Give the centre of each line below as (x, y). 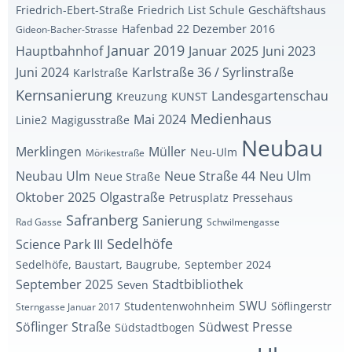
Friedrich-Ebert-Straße (75, 10)
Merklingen (49, 152)
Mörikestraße (115, 153)
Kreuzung (142, 96)
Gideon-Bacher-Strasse (67, 29)
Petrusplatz (199, 198)
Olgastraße (132, 197)
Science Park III (59, 244)
